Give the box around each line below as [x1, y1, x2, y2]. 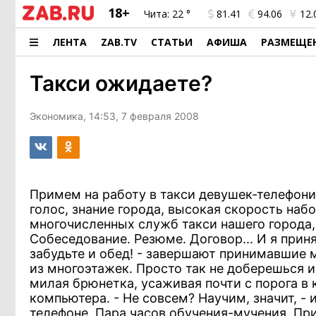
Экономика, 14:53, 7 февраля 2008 [30, 110, 199, 122]
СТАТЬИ [151, 35, 193, 49]
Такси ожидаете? [30, 71, 212, 96]
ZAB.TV [101, 35, 138, 49]
